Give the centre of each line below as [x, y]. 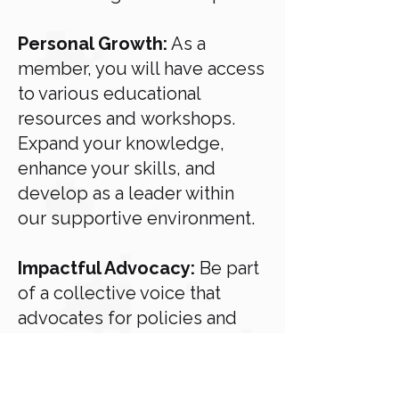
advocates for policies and [127, 318]
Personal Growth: [93, 44]
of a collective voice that [119, 293]
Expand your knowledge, [121, 143]
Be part [227, 268]
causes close [74, 343]
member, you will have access [141, 69]
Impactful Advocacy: [106, 268]
